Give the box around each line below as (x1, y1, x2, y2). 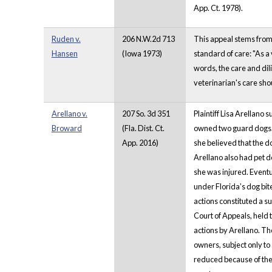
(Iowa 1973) (121, 49, 162, 59)
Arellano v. (51, 109, 87, 119)
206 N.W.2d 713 (121, 34, 175, 44)
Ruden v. (51, 34, 81, 44)
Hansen (51, 49, 78, 59)
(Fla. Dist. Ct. (121, 123, 165, 134)
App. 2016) (121, 138, 158, 148)
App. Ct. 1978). (193, 3, 243, 13)
